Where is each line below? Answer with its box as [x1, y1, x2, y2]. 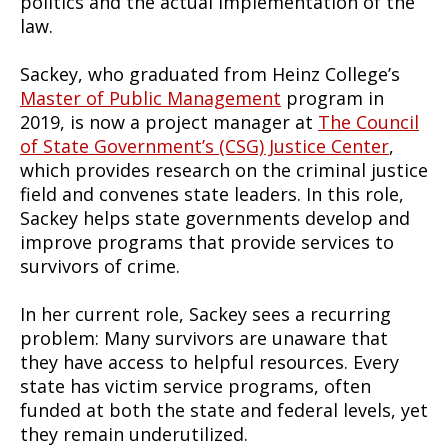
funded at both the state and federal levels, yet [20, 398, 428, 422]
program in [281, 86, 384, 110]
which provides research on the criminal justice [20, 158, 428, 182]
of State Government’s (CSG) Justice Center [20, 134, 389, 158]
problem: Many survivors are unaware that [20, 326, 388, 350]
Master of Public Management [20, 86, 281, 110]
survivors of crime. [20, 254, 185, 278]
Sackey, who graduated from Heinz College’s [20, 62, 400, 86]
